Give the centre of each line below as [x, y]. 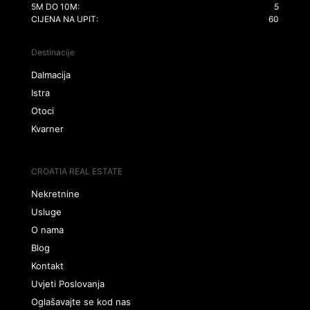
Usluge [46, 212]
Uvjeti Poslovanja [67, 284]
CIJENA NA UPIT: [64, 19]
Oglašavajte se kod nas [81, 302]
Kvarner [47, 129]
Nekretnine [55, 194]
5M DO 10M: [55, 7]
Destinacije [53, 52]
